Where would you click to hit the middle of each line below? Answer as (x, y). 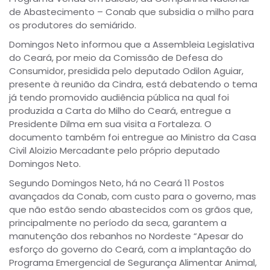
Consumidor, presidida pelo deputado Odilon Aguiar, (126, 71)
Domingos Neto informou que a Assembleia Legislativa (132, 45)
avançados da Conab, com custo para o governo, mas (133, 196)
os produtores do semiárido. (73, 25)
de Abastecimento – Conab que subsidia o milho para (131, 12)
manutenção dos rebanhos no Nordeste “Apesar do (126, 236)
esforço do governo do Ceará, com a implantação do (130, 250)
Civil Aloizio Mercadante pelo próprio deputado (115, 151)
